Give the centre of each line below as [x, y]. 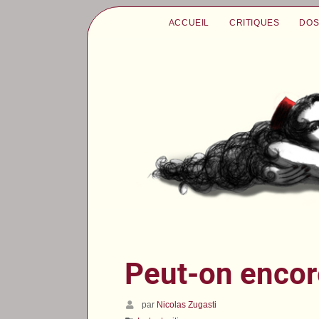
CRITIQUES [254, 23]
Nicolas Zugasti [187, 304]
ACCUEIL [189, 23]
